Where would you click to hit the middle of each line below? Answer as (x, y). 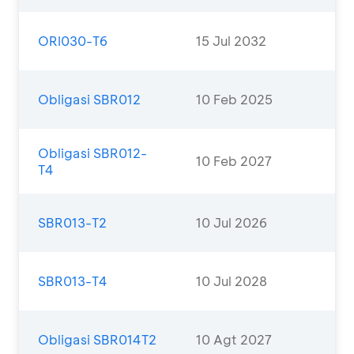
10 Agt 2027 (234, 339)
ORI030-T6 (73, 41)
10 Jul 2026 (232, 222)
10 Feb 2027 (234, 161)
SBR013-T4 (73, 281)
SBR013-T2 (72, 222)
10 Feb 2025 (234, 99)
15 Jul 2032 (231, 41)
